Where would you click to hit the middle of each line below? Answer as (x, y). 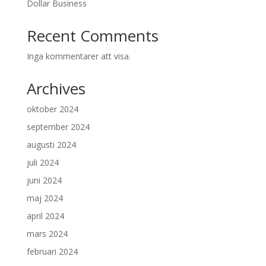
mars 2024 (47, 234)
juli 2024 (42, 162)
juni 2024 (44, 180)
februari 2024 (52, 251)
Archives (56, 88)
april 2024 (45, 216)
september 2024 (58, 127)
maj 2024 (45, 198)
